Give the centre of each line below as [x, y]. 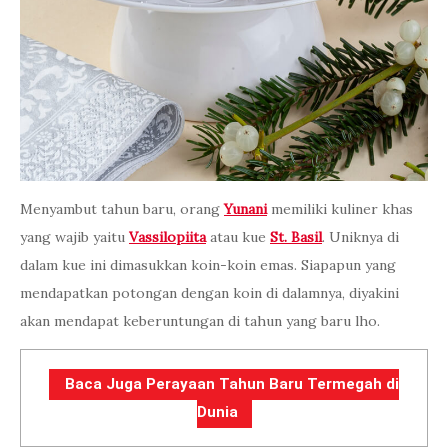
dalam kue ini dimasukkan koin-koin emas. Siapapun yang [208, 265]
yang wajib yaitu [74, 237]
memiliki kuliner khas [340, 209]
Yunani [245, 209]
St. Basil [296, 237]
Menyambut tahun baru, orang [122, 209]
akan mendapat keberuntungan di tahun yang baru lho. [200, 321]
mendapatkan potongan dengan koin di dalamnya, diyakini [209, 293]
